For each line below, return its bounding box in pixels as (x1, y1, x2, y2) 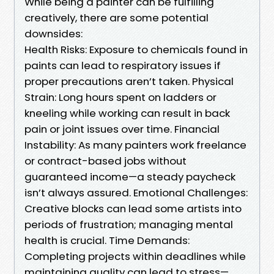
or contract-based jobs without (24, 153, 187, 168)
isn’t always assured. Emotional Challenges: (24, 185, 248, 200)
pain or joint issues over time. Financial (24, 121, 220, 136)
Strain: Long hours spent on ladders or (24, 89, 217, 105)
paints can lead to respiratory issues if (24, 57, 221, 73)
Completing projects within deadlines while (24, 248, 246, 264)
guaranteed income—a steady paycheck (24, 169, 235, 184)
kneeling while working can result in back (24, 105, 230, 120)
